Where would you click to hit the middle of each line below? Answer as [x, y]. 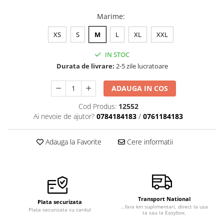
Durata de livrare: [85, 66]
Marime [110, 16]
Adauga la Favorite [72, 141]
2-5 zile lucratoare [141, 66]
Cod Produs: [97, 106]
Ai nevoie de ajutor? [64, 116]
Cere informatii [149, 141]
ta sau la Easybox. [164, 212]
